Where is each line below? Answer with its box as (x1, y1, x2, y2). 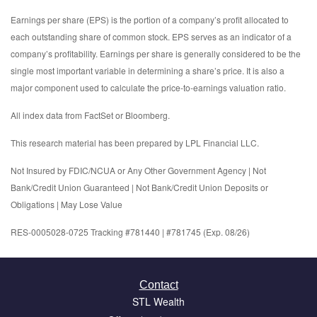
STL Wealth (132, 294, 185, 309)
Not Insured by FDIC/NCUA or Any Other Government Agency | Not (11, 164, 266, 177)
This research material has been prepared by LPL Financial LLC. (11, 137, 259, 149)
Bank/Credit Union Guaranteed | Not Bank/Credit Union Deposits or (11, 181, 268, 194)
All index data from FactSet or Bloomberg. (11, 109, 170, 122)
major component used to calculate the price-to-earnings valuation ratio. (11, 81, 286, 94)
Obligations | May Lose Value (11, 198, 122, 211)
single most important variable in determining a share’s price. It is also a (11, 64, 284, 77)
